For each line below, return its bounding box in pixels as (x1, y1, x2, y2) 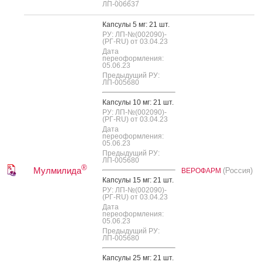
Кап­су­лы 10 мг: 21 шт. (102, 98, 174, 106)
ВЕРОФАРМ (181, 166, 223, 175)
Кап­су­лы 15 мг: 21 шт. (102, 175, 174, 184)
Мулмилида (33, 165, 81, 175)
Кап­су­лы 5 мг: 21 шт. (102, 20, 170, 29)
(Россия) (223, 166, 253, 175)
